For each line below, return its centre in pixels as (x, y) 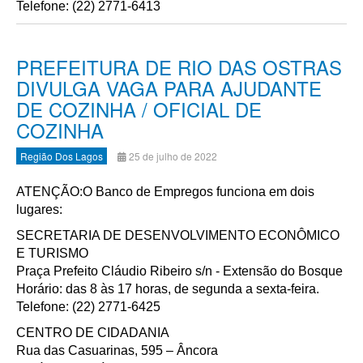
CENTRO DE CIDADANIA (93, 333)
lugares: (39, 209)
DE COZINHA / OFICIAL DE (139, 109)
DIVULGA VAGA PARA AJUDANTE (169, 88)
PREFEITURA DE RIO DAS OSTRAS (179, 67)
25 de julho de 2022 (173, 156)
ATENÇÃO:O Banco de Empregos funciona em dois (165, 192)
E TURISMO (52, 253)
